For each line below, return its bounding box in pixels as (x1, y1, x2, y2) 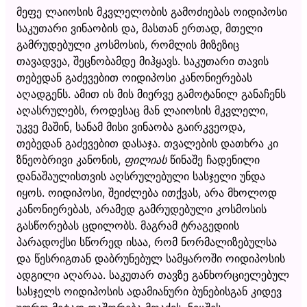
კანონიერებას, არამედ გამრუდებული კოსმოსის (16, 201, 267, 216)
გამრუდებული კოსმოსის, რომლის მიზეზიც (16, 37, 239, 51)
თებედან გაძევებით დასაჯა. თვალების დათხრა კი (16, 136, 278, 150)
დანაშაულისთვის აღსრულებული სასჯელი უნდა (16, 169, 265, 183)
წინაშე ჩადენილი (167, 152, 260, 167)
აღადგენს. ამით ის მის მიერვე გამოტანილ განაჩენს (16, 86, 286, 101)
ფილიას (124, 152, 167, 167)
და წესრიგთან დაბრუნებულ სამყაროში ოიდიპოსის (16, 251, 285, 265)
